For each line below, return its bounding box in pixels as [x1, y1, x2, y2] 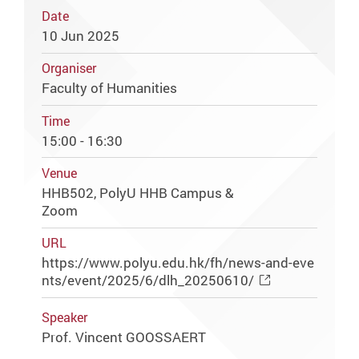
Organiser [42, 60, 97, 78]
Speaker [42, 309, 88, 326]
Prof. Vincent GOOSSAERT [42, 327, 207, 346]
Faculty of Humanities [42, 79, 178, 98]
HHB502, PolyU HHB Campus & [42, 183, 235, 202]
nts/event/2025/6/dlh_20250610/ [42, 271, 255, 290]
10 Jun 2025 [42, 26, 120, 45]
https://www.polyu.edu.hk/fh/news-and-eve [42, 253, 315, 272]
